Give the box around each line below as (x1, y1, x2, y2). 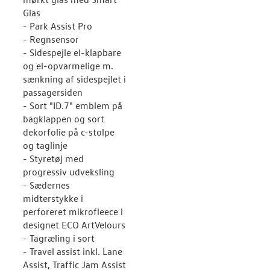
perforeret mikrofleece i (23, 206, 123, 218)
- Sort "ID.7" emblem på (23, 99, 122, 111)
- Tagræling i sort (23, 232, 95, 244)
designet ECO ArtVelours (23, 219, 125, 231)
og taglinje (23, 139, 67, 151)
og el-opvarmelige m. (23, 60, 113, 72)
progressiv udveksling (23, 166, 115, 178)
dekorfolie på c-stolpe (23, 126, 115, 138)
